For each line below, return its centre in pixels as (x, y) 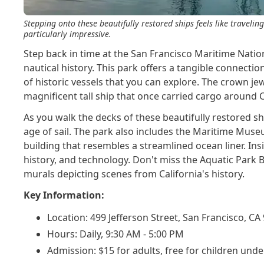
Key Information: (64, 195)
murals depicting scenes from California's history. (134, 174)
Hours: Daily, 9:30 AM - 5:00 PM (116, 234)
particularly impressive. (68, 34)
